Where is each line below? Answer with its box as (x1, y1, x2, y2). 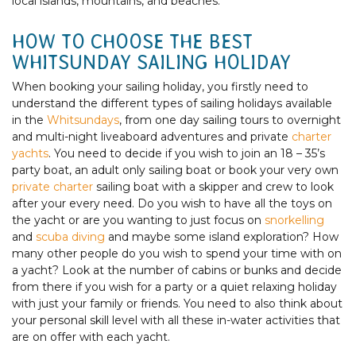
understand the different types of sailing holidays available (12, 95, 332, 110)
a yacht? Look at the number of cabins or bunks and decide (12, 262, 342, 277)
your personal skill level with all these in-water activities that (12, 312, 340, 327)
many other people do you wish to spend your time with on (12, 246, 342, 261)
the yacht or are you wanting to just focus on (12, 212, 265, 227)
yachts (12, 145, 48, 161)
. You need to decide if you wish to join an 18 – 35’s (48, 145, 325, 161)
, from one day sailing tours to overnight (119, 112, 341, 127)
